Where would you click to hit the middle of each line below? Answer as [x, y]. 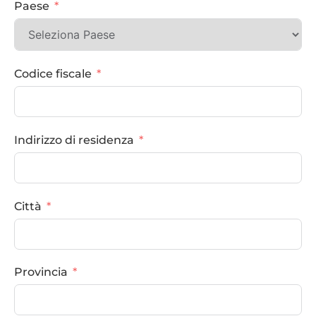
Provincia [41, 272]
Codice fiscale [53, 74]
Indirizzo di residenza [74, 140]
